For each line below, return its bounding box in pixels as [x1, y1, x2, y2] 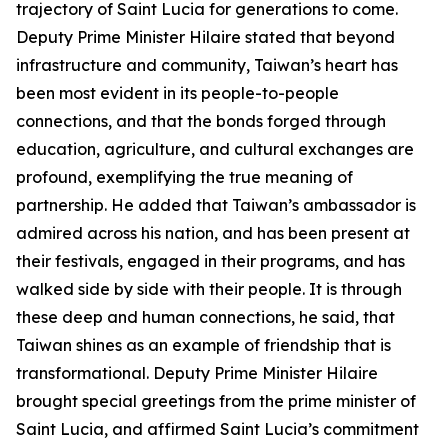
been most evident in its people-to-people [16, 83, 339, 103]
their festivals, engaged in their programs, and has [16, 251, 405, 271]
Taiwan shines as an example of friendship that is [16, 335, 391, 355]
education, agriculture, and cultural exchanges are [16, 139, 414, 159]
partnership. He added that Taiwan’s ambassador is [16, 195, 416, 215]
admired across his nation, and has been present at [16, 223, 410, 243]
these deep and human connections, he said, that [16, 307, 395, 327]
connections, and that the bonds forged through [16, 111, 386, 131]
